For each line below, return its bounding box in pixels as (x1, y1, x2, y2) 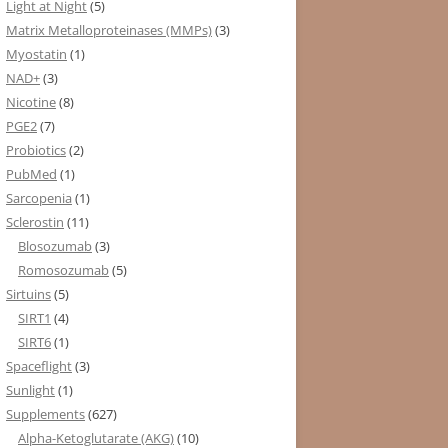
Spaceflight (6, 356, 72, 375)
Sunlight (6, 380, 55, 399)
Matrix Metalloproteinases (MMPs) (6, 20, 212, 39)
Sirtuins (6, 284, 51, 303)
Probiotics (6, 140, 66, 159)
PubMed (6, 164, 57, 183)
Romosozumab (18, 260, 109, 279)
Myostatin (6, 44, 67, 63)
